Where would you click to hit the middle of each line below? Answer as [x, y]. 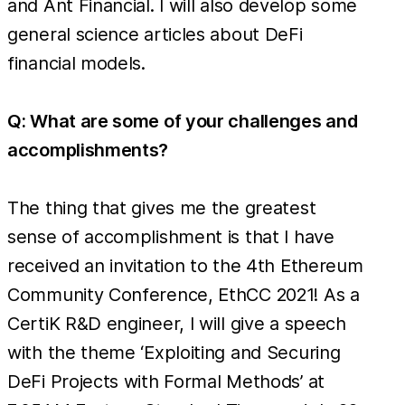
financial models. [76, 63]
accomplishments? [88, 150]
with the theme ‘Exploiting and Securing [174, 352]
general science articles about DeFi [155, 34]
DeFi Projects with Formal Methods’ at [166, 381]
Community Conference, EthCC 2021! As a [184, 294]
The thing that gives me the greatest [162, 207]
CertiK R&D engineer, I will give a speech [177, 323]
